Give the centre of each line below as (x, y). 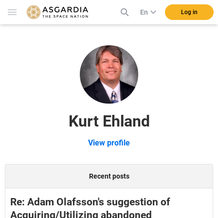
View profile (109, 143)
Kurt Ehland (109, 121)
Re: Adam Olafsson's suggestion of (90, 202)
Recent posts (109, 176)
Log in (189, 12)
